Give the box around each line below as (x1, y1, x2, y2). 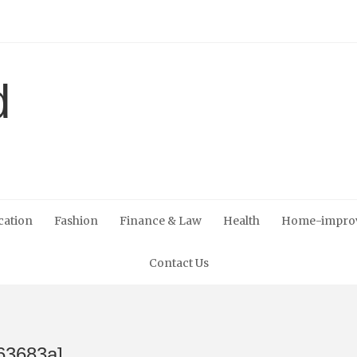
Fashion (53, 214, 98, 228)
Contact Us (148, 256, 209, 270)
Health (222, 214, 260, 228)
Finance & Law (119, 214, 202, 228)
